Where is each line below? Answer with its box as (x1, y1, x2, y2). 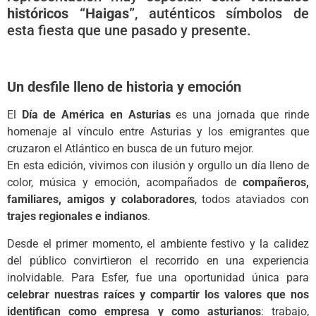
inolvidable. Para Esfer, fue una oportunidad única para (7, 270, 309, 284)
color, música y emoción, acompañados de (7, 176, 243, 190)
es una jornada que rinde (170, 108, 310, 122)
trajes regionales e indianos (7, 209, 147, 224)
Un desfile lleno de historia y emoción (7, 78, 241, 96)
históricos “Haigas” (7, 5, 135, 23)
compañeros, (243, 176, 309, 190)
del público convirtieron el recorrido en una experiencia (7, 253, 309, 267)
